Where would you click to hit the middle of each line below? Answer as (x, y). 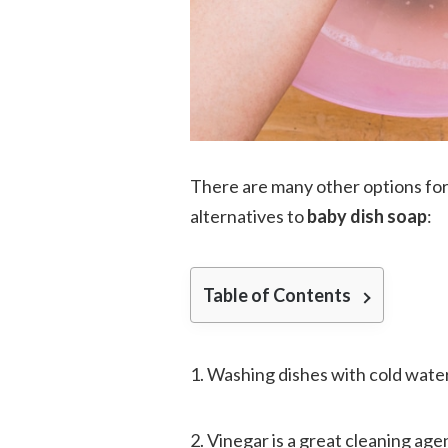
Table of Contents (277, 294)
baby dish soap (367, 215)
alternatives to (248, 215)
